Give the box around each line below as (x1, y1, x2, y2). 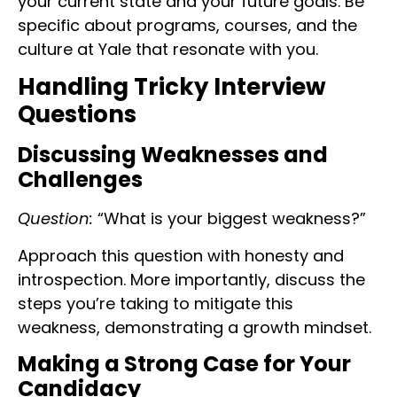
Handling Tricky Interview (18, 71, 326, 104)
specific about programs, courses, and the (18, 13, 357, 36)
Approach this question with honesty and (18, 244, 344, 267)
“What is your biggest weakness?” (93, 207, 366, 230)
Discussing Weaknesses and (18, 140, 328, 170)
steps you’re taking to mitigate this (18, 292, 293, 315)
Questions (18, 98, 136, 131)
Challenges (18, 165, 143, 195)
